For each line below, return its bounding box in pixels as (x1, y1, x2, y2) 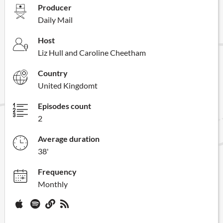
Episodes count (38, 101, 91, 111)
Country (38, 68, 68, 78)
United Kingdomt (38, 80, 98, 90)
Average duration (38, 133, 100, 143)
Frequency (38, 166, 77, 176)
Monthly (38, 179, 68, 189)
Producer (38, 2, 72, 12)
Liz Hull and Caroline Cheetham (38, 47, 146, 57)
